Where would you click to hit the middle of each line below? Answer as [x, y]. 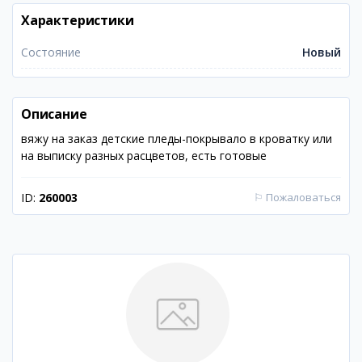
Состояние [51, 52]
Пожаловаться [303, 197]
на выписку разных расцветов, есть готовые [144, 156]
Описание [54, 114]
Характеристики [78, 20]
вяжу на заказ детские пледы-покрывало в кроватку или [177, 139]
